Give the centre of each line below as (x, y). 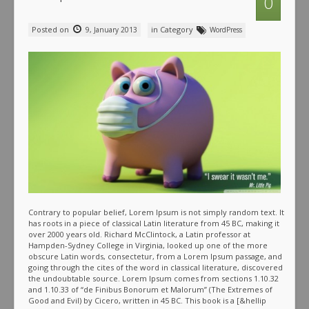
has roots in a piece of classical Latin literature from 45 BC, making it (154, 223)
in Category (173, 29)
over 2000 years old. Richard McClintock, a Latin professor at (139, 235)
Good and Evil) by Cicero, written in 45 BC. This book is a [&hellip (147, 301)
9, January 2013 (110, 29)
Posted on (51, 29)
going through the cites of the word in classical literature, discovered (156, 268)
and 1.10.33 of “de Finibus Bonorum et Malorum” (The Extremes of (150, 290)
